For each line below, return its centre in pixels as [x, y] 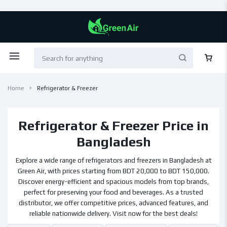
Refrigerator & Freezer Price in [113, 125]
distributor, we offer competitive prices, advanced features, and [113, 203]
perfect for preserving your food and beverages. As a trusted [113, 192]
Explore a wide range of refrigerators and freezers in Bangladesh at [113, 160]
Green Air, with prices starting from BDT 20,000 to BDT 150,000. [113, 171]
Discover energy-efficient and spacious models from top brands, [113, 182]
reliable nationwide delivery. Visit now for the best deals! [113, 214]
